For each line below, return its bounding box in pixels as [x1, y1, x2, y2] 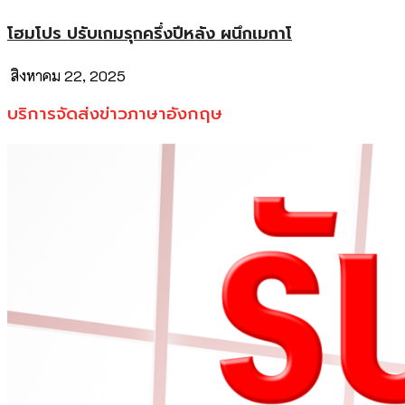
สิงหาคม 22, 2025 [7, 65, 126, 85]
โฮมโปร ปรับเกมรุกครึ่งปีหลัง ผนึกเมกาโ [7, 20, 292, 46]
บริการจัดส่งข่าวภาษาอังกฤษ [7, 101, 222, 127]
